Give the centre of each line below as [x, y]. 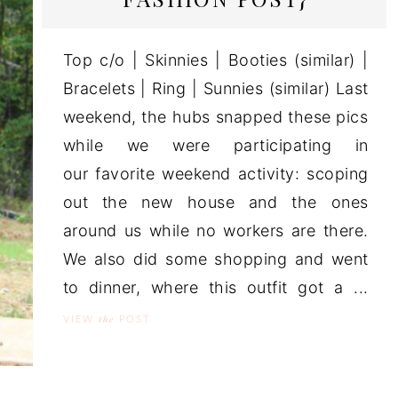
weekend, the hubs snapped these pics [215, 117]
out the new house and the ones [215, 202]
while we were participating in [215, 145]
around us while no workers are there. [215, 231]
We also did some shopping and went [215, 259]
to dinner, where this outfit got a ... [215, 287]
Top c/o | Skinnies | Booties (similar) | [215, 60]
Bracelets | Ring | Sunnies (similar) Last [215, 88]
